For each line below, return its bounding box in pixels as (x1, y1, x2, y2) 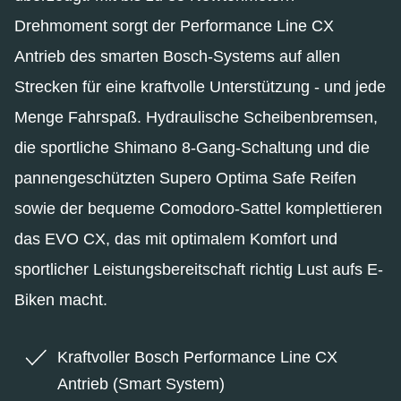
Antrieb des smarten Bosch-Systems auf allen (14, 47, 340, 65)
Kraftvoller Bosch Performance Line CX (57, 347, 337, 366)
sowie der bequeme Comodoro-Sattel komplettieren (14, 199, 382, 218)
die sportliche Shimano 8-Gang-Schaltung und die (14, 138, 370, 157)
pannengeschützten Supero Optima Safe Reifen (14, 168, 356, 187)
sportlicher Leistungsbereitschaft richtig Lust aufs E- (14, 260, 383, 278)
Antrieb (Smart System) (57, 374, 225, 393)
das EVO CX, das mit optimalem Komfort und (14, 229, 337, 248)
